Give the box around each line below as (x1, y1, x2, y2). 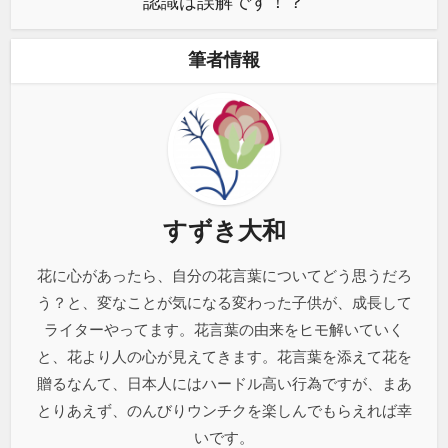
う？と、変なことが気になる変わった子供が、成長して (36, 294, 412, 312)
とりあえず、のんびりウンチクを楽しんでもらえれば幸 (36, 402, 412, 420)
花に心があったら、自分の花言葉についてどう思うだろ (36, 267, 412, 285)
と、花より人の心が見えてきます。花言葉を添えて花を (36, 348, 412, 366)
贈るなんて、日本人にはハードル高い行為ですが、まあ (36, 375, 412, 393)
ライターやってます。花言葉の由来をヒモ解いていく (44, 321, 404, 339)
